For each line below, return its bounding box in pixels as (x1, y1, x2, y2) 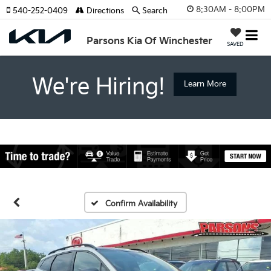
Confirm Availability (105, 199, 177, 209)
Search (142, 6, 168, 16)
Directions (84, 6, 124, 16)
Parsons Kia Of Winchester (87, 36, 213, 47)
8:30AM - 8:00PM (196, 4, 265, 15)
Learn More (183, 79, 226, 89)
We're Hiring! (31, 74, 165, 100)
